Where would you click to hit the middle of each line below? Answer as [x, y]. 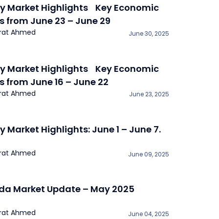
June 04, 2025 [149, 214]
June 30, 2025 [149, 33]
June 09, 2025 [149, 154]
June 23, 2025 [149, 94]
